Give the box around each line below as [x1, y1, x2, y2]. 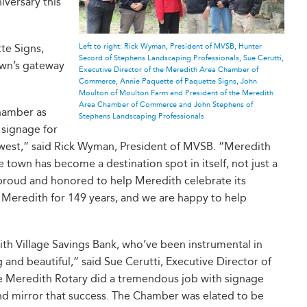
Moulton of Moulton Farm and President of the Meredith [78, 88, 273, 97]
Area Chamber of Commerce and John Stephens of [78, 100, 253, 109]
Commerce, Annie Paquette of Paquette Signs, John [78, 77, 257, 86]
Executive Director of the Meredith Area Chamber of [78, 65, 258, 74]
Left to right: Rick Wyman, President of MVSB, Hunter [78, 42, 262, 51]
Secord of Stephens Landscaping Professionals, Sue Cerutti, [78, 53, 284, 62]
